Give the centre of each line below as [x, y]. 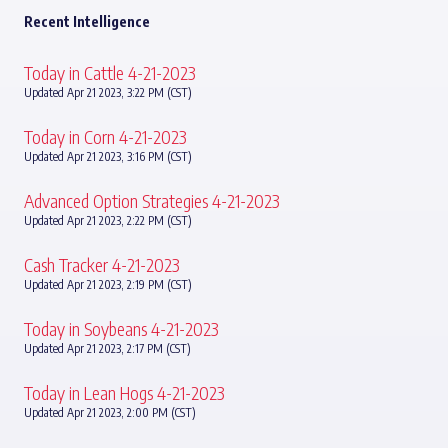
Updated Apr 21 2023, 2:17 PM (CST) [107, 348]
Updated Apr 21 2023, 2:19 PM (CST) [108, 284]
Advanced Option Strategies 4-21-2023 [152, 200]
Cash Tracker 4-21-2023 [102, 264]
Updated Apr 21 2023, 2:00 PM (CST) [110, 412]
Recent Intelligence [87, 21]
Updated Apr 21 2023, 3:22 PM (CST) [108, 92]
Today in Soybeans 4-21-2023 [121, 328]
